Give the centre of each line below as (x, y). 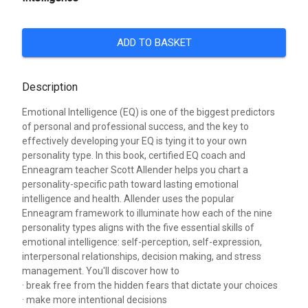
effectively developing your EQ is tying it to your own (134, 141)
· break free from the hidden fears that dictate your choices (150, 285)
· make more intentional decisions (95, 299)
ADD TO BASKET (154, 42)
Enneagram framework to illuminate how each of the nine (147, 213)
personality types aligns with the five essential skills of (138, 227)
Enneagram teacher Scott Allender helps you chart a (135, 169)
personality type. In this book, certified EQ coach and (134, 155)
